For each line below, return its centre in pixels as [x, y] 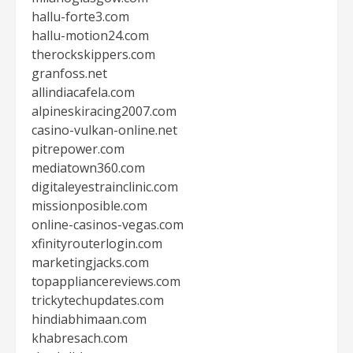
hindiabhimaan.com [89, 319]
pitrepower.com [78, 149]
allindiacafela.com [83, 92]
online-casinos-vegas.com [108, 225]
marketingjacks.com [90, 262]
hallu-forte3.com [80, 17]
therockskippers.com [93, 54]
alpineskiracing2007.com [104, 111]
